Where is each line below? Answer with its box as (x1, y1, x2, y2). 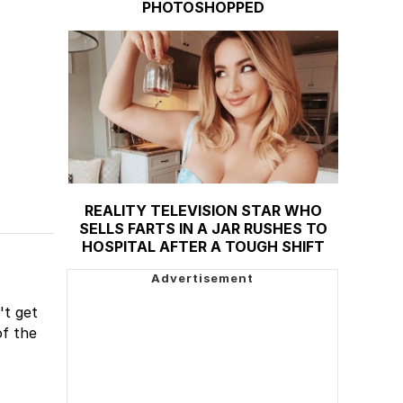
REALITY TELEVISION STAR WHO (85, 201, 322, 219)
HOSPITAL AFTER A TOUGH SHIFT (82, 237, 325, 255)
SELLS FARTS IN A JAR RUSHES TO (79, 219, 327, 237)
